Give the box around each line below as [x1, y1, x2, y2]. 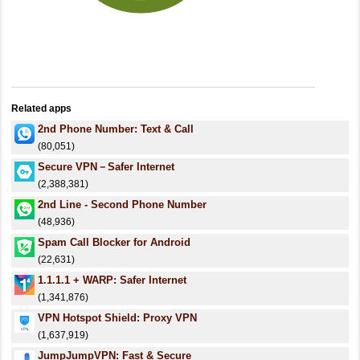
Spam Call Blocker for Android [38, 236, 190, 248]
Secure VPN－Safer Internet [38, 161, 174, 173]
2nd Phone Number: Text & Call [38, 123, 194, 135]
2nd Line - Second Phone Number [38, 198, 207, 211]
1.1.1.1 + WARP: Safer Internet [38, 274, 186, 286]
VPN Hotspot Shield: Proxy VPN [38, 312, 197, 324]
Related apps [11, 103, 72, 114]
